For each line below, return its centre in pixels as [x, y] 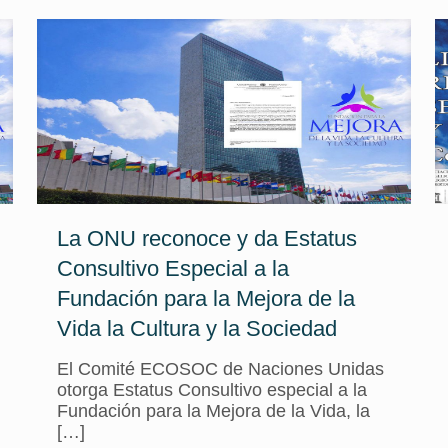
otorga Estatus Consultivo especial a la [211, 390]
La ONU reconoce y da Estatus [206, 238]
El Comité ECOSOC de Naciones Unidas [220, 369]
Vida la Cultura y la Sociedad [196, 328]
